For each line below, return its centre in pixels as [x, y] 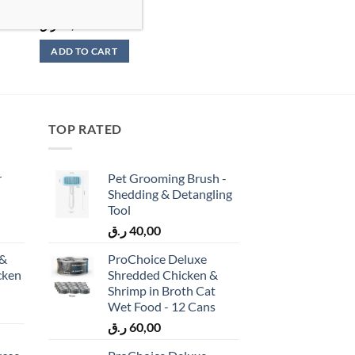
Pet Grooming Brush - [167, 177]
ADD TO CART [84, 52]
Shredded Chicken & [163, 274]
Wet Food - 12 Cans [162, 306]
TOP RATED [86, 129]
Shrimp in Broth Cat [162, 290]
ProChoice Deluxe [157, 258]
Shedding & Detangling [170, 193]
